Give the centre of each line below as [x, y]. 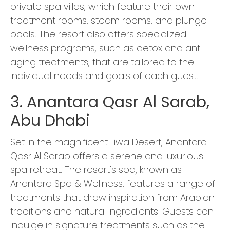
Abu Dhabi [50, 121]
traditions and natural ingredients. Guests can [112, 212]
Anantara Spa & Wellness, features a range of [113, 184]
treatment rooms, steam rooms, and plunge [109, 21]
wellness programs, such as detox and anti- [108, 48]
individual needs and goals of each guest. [104, 76]
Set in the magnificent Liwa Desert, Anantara [109, 142]
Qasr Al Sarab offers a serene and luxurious [107, 156]
